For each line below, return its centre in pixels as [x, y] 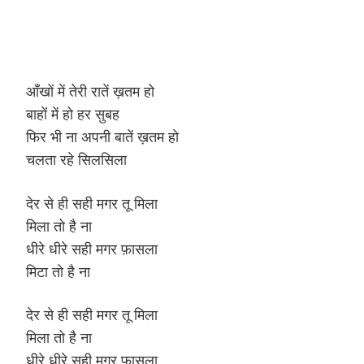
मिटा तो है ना [58, 271]
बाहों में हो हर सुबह [73, 114]
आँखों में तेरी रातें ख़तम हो [90, 91]
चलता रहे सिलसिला [76, 160]
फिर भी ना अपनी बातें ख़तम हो [102, 137]
